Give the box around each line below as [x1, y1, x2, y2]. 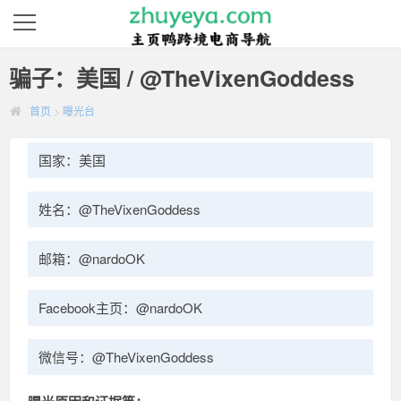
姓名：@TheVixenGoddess [38, 200, 200, 218]
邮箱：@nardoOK [38, 249, 145, 268]
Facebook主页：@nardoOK [38, 298, 202, 317]
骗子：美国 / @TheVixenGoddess [9, 62, 354, 94]
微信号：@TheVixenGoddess [38, 347, 214, 366]
